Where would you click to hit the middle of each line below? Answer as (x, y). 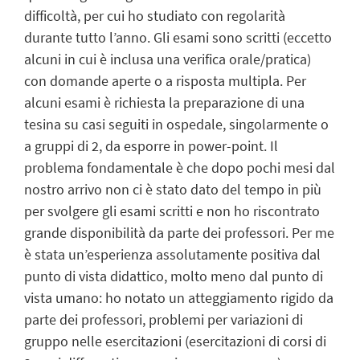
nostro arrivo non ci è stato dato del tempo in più (173, 190)
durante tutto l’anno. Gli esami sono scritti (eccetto (178, 38)
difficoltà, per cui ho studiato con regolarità (155, 16)
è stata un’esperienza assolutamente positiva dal (172, 255)
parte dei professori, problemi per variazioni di (164, 320)
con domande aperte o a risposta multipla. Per (165, 81)
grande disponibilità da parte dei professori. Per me (179, 233)
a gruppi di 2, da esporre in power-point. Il (151, 146)
